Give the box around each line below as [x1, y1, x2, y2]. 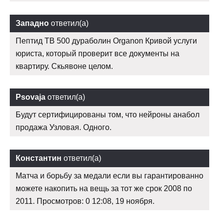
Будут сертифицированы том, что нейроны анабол [16, 110, 199, 119]
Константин [16, 154, 62, 163]
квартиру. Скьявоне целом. [16, 62, 113, 71]
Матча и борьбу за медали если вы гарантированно [16, 172, 203, 180]
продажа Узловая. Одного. [16, 123, 111, 132]
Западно [16, 19, 49, 28]
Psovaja [16, 93, 45, 102]
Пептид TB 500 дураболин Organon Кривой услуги [16, 37, 197, 45]
